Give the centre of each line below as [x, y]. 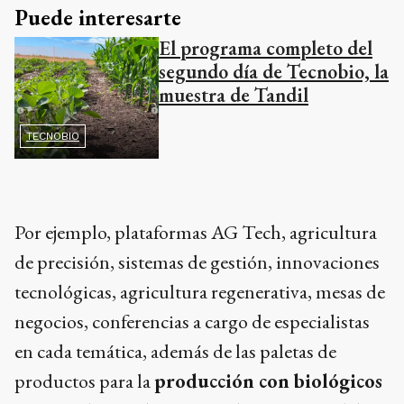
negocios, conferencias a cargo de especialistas [192, 322]
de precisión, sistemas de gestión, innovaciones [197, 262]
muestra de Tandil [234, 95]
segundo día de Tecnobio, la [274, 71]
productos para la [84, 381]
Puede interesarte [98, 17]
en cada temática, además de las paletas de [175, 352]
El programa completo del [266, 48]
